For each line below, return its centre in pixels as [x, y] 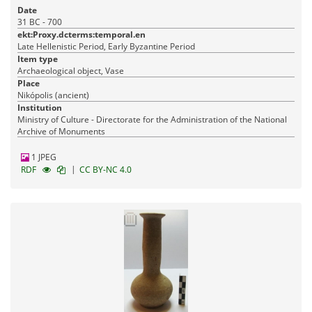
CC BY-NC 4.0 [106, 170]
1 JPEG [43, 157]
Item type [38, 59]
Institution [40, 108]
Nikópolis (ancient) [53, 95]
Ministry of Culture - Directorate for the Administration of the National [152, 120]
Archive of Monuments [61, 132]
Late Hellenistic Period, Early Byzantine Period [106, 47]
